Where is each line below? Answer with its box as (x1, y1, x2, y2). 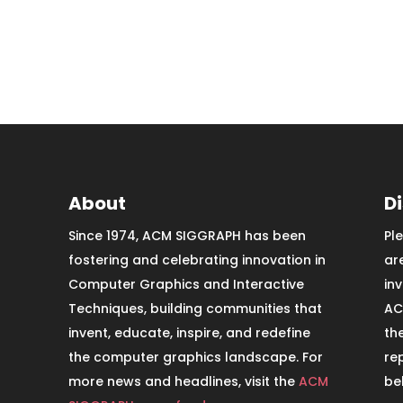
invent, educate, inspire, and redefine (67, 323, 310, 342)
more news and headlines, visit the (67, 372, 299, 390)
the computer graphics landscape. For (67, 347, 323, 366)
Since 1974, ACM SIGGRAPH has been (67, 226, 306, 245)
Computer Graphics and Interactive (67, 274, 304, 293)
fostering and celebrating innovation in (67, 250, 326, 269)
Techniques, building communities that (67, 299, 322, 318)
